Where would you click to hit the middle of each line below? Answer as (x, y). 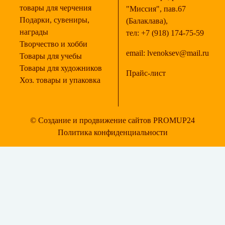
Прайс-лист (146, 73)
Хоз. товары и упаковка (60, 80)
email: (137, 53)
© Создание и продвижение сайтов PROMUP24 (113, 120)
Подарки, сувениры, (54, 20)
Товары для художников (61, 68)
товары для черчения (55, 8)
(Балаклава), (147, 21)
